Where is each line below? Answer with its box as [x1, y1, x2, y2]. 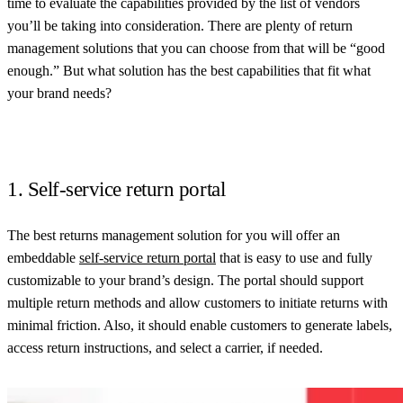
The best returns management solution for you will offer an [7, 227, 340, 243]
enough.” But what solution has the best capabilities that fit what [7, 62, 371, 78]
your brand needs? [7, 85, 112, 101]
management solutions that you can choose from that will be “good [7, 40, 385, 56]
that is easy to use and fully [216, 249, 372, 265]
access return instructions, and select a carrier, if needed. [7, 339, 323, 355]
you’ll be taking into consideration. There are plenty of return [7, 17, 353, 33]
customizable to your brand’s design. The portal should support [7, 272, 363, 288]
